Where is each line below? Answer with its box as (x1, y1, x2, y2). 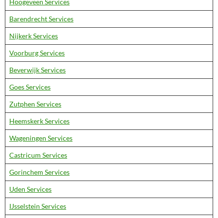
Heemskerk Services (9, 117, 70, 125)
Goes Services (9, 83, 51, 91)
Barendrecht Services (9, 15, 73, 23)
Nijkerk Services (9, 32, 58, 40)
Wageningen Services (9, 134, 73, 142)
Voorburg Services (9, 49, 65, 57)
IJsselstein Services (9, 202, 66, 210)
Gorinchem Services (9, 168, 70, 176)
